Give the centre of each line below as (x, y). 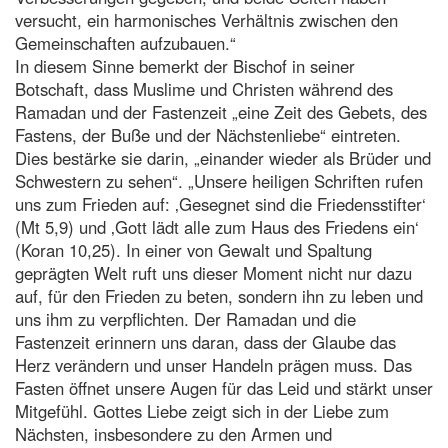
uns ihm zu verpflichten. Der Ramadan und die (185, 318)
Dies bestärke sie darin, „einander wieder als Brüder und (223, 157)
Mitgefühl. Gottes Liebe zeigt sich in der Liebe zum (202, 410)
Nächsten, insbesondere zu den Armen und (173, 433)
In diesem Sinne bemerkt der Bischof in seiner (185, 65)
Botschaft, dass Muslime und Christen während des (204, 88)
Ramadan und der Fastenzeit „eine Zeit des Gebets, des (221, 111)
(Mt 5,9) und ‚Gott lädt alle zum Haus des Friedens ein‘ (217, 226)
